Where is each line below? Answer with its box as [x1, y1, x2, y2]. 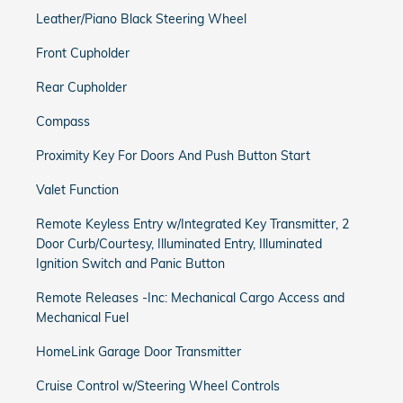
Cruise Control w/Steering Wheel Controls [36, 378, 280, 394]
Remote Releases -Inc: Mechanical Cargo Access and [36, 290, 345, 306]
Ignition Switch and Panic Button [36, 255, 225, 272]
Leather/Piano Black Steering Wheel [36, 11, 246, 27]
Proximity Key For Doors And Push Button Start [36, 148, 310, 164]
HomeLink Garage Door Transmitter [36, 344, 241, 360]
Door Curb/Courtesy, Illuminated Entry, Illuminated [36, 236, 322, 252]
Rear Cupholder [36, 79, 127, 95]
